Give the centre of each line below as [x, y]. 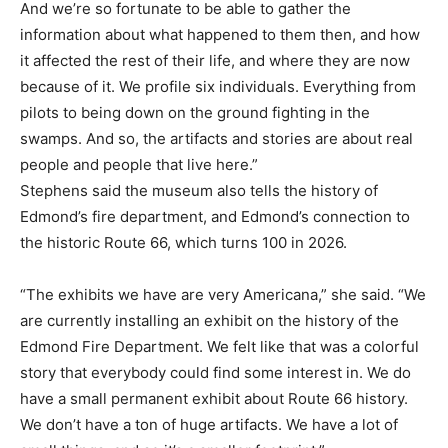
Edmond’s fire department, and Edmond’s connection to [215, 217]
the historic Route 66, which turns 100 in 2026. [183, 243]
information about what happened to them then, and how [220, 35]
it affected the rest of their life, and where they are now [215, 61]
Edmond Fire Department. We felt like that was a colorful [219, 347]
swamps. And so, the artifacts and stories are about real [216, 139]
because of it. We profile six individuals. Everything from [218, 87]
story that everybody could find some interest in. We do [215, 373]
